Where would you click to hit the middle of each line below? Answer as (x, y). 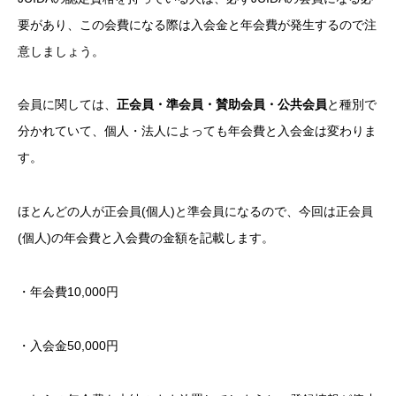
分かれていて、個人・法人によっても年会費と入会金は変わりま (197, 131)
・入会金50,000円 (68, 345)
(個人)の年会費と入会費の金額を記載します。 (146, 238)
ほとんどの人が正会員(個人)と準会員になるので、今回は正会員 (195, 212)
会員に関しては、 (67, 105)
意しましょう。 (61, 51)
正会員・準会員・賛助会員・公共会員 (222, 105)
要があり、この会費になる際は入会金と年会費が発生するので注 (197, 24)
